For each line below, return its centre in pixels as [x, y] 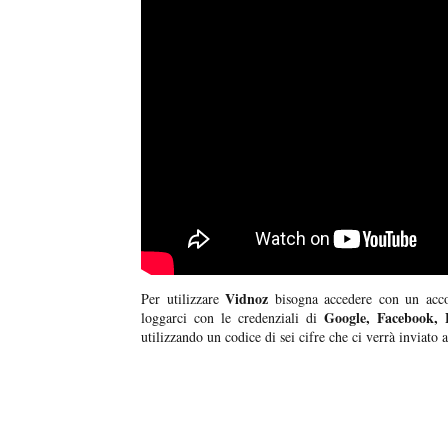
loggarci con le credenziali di [229, 318]
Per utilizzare [183, 299]
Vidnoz [247, 299]
